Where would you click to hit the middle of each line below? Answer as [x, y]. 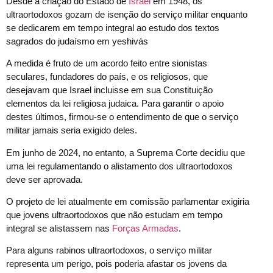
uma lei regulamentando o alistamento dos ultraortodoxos [119, 166]
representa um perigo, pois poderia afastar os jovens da [116, 264]
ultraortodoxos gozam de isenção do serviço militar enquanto [127, 14]
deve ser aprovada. [44, 179]
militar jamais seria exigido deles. [72, 130]
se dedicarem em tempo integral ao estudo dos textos [113, 27]
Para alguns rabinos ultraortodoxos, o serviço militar [109, 250]
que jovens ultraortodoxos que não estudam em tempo [114, 214]
